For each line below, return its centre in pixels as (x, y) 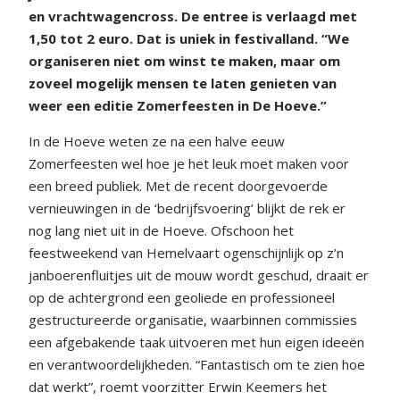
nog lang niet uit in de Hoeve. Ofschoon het (161, 230)
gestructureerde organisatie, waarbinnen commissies (193, 319)
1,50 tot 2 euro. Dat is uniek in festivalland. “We (189, 38)
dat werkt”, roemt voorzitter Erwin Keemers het (178, 386)
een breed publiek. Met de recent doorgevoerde (178, 185)
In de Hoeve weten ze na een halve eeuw (157, 141)
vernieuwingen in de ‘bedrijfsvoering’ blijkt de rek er (187, 208)
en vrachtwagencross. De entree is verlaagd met (193, 16)
